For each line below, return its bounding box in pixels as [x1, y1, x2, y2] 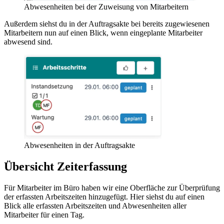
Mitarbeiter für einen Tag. [4, 210, 84, 219]
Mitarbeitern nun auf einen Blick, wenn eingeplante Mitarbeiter [4, 28, 202, 37]
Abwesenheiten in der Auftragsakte [24, 140, 135, 149]
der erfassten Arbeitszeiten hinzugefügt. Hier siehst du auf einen [4, 192, 204, 201]
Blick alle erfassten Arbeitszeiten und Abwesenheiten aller [4, 201, 186, 210]
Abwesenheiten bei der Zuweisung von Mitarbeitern [24, 2, 188, 11]
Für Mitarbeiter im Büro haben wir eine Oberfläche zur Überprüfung [4, 183, 220, 192]
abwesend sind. [4, 37, 52, 46]
